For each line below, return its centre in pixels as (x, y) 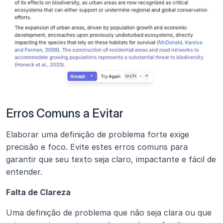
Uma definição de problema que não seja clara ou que (109, 212)
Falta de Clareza (38, 192)
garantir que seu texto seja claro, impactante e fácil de (111, 159)
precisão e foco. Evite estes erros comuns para (97, 147)
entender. (24, 171)
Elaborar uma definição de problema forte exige (98, 134)
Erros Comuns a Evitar (65, 113)
